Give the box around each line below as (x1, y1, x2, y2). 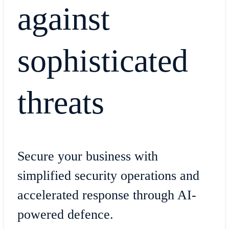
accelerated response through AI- (17, 188, 196, 203)
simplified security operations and (17, 168, 199, 184)
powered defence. (17, 207, 113, 222)
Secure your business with (17, 149, 158, 164)
